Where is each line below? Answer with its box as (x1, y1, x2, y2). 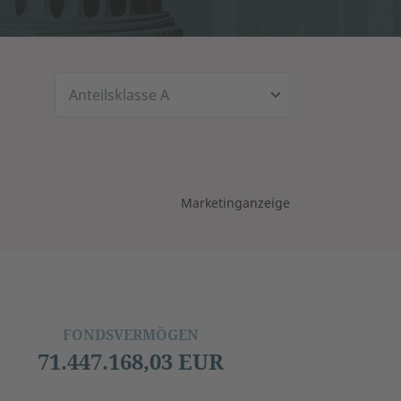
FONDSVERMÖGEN (63, 324, 199, 345)
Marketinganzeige (180, 194, 290, 211)
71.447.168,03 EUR (38, 346, 224, 376)
